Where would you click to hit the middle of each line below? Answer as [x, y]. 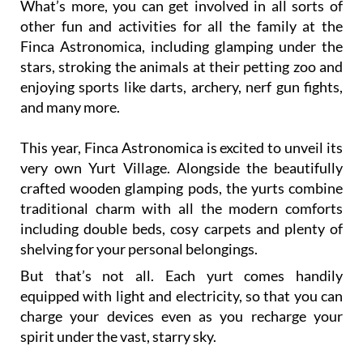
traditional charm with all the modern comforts [181, 178]
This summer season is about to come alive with [181, 341]
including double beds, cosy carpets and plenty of [181, 198]
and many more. [70, 77]
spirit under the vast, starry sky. [118, 306]
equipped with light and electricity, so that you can [181, 265]
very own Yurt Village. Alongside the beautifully [181, 137]
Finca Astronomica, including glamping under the [181, 16]
